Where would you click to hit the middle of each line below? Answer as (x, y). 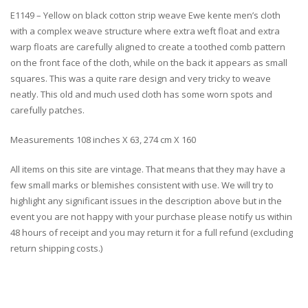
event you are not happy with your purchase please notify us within (151, 217)
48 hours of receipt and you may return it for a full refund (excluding (152, 233)
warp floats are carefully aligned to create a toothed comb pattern (148, 47)
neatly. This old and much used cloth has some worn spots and (141, 95)
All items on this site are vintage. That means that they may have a (148, 169)
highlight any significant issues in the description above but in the (146, 201)
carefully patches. (47, 110)
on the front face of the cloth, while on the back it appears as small (149, 63)
